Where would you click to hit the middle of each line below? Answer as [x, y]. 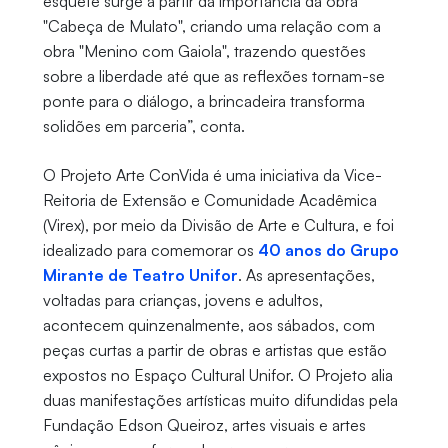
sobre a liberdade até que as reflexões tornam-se [213, 76]
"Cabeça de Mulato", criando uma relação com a [211, 26]
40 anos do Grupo [328, 250]
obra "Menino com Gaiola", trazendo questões [204, 51]
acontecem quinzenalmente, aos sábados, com [208, 325]
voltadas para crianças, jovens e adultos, [182, 300]
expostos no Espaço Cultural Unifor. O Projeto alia [217, 375]
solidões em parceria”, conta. [143, 126]
